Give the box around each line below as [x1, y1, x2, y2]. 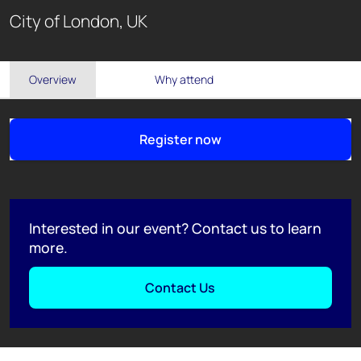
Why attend [155, 72, 214, 88]
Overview [29, 72, 77, 88]
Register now [139, 131, 222, 149]
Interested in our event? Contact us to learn [29, 218, 322, 239]
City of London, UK [10, 10, 147, 33]
